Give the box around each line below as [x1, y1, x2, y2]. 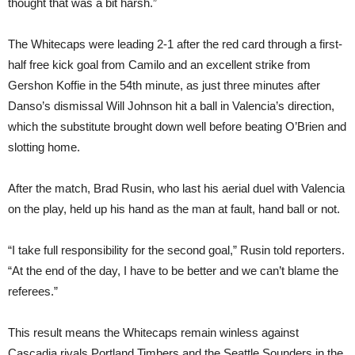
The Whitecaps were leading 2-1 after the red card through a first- [8, 37, 342, 51]
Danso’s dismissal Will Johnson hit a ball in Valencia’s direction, [8, 99, 334, 113]
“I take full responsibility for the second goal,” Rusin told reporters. [8, 243, 345, 257]
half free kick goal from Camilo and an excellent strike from [8, 58, 311, 71]
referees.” [8, 284, 58, 298]
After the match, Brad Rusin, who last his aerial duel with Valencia [8, 181, 345, 195]
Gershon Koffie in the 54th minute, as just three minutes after [8, 78, 320, 92]
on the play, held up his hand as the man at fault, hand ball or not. [8, 202, 340, 216]
